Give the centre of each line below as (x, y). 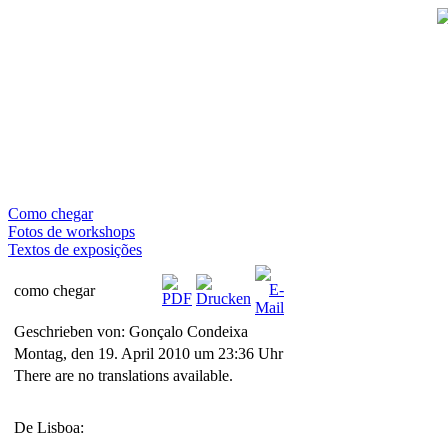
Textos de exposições (75, 249)
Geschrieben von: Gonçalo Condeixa (133, 331)
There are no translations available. (123, 375)
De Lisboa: (49, 427)
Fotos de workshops (71, 231)
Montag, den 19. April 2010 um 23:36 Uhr (148, 353)
